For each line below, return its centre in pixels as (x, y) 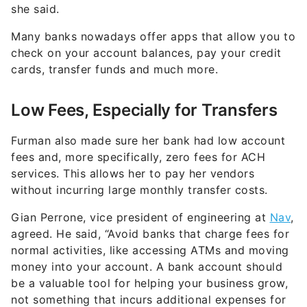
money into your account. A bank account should (147, 267)
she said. (35, 9)
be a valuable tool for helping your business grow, (149, 283)
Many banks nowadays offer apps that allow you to (153, 37)
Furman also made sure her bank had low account (148, 141)
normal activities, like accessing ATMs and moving (150, 250)
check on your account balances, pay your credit (146, 53)
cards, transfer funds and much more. (114, 70)
